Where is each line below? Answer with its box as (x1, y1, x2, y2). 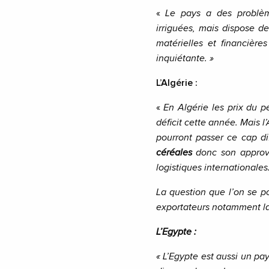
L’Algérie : (156, 78, 199, 88)
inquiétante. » (156, 53, 214, 64)
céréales (156, 148, 192, 158)
